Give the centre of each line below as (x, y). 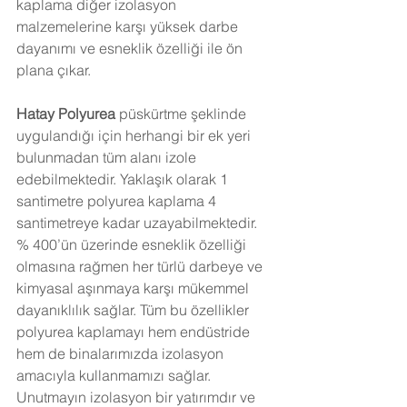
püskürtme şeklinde (184, 113)
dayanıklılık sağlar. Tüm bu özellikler (134, 309)
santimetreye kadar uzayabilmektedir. (139, 222)
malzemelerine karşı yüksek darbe (129, 26)
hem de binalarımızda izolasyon (122, 353)
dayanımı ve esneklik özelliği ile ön (131, 48)
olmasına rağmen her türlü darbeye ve (141, 266)
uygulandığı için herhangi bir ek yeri (135, 135)
